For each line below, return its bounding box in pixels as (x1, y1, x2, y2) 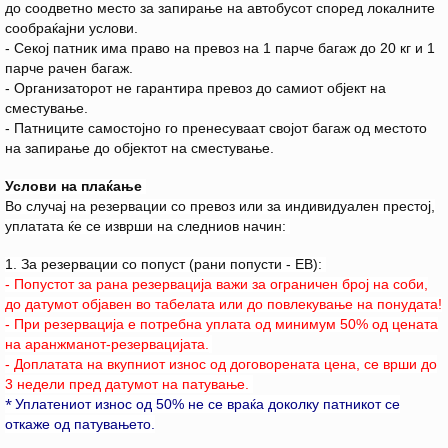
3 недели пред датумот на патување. (5, 376, 253, 393)
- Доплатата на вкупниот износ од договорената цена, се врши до (5, 356, 437, 373)
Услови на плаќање (5, 178, 146, 195)
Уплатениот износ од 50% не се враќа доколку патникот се (15, 396, 400, 413)
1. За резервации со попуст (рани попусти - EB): (5, 256, 326, 273)
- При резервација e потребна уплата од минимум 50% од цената (5, 316, 438, 333)
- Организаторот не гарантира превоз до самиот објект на (5, 80, 386, 97)
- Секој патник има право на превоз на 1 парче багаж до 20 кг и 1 (5, 40, 435, 57)
